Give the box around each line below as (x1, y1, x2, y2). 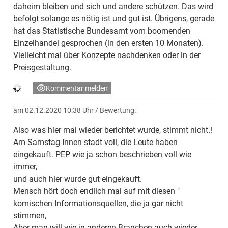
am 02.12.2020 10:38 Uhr (13, 106, 95, 115)
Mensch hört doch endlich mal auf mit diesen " (13, 186, 180, 196)
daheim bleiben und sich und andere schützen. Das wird (13, 1, 213, 11)
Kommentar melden (46, 83, 108, 92)
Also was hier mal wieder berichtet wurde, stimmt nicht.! (13, 125, 212, 135)
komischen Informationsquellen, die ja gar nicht (13, 198, 183, 208)
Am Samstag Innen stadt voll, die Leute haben (13, 137, 178, 147)
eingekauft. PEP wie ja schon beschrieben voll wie (13, 149, 191, 159)
